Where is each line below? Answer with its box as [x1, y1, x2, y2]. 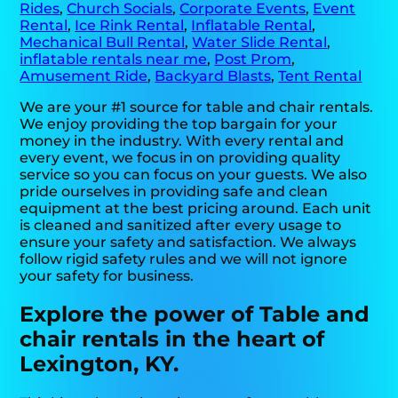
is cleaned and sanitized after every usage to [20, 217, 342, 235]
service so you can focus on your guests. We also [20, 166, 368, 184]
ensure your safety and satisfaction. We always [20, 234, 357, 251]
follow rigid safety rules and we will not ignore [20, 251, 348, 268]
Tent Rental [278, 68, 362, 85]
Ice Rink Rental [75, 17, 185, 35]
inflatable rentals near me [20, 51, 208, 68]
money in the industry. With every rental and [20, 132, 345, 150]
